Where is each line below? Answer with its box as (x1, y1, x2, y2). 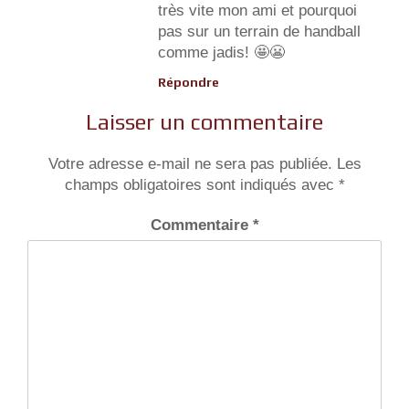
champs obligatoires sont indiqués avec (64, 175, 339, 194)
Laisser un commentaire (86, 109, 323, 134)
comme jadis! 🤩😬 (158, 43, 285, 61)
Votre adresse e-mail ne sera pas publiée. (47, 154, 332, 173)
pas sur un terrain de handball (158, 22, 361, 40)
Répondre (158, 74, 219, 89)
